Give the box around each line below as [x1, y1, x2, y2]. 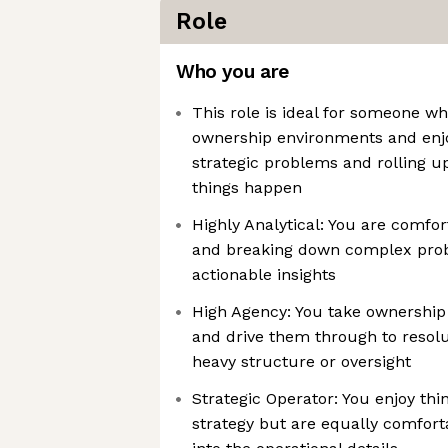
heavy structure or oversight [192, 352, 411, 371]
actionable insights [192, 265, 336, 284]
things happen [192, 178, 302, 197]
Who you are [176, 60, 289, 83]
